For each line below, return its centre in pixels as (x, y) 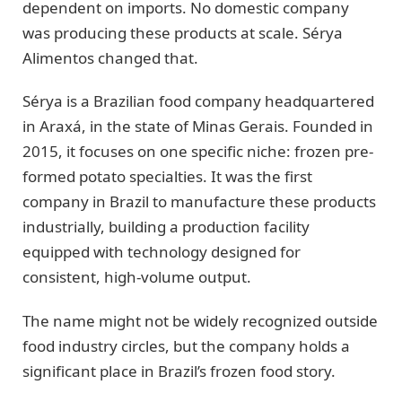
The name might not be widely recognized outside (200, 320)
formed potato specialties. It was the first (167, 177)
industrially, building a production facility (166, 227)
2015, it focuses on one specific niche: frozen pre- (198, 152)
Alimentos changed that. (110, 57)
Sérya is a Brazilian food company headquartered (198, 101)
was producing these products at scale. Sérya (183, 32)
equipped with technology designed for (162, 252)
